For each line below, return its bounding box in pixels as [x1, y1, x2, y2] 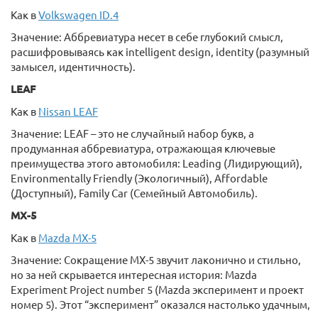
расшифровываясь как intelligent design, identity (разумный [11, 45, 309, 58]
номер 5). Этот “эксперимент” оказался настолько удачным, [11, 297, 310, 311]
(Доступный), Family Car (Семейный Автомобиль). [11, 186, 258, 199]
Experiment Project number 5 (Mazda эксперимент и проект [11, 283, 304, 296]
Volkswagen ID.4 [38, 8, 119, 21]
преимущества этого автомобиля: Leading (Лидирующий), [11, 156, 302, 170]
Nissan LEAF [38, 104, 98, 118]
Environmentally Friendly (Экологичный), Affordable [11, 171, 268, 185]
